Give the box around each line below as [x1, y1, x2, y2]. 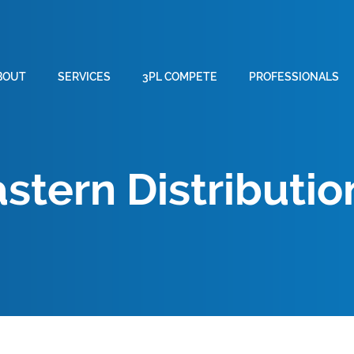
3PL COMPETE [142, 70, 217, 83]
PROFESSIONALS [249, 70, 339, 83]
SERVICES [58, 70, 111, 83]
